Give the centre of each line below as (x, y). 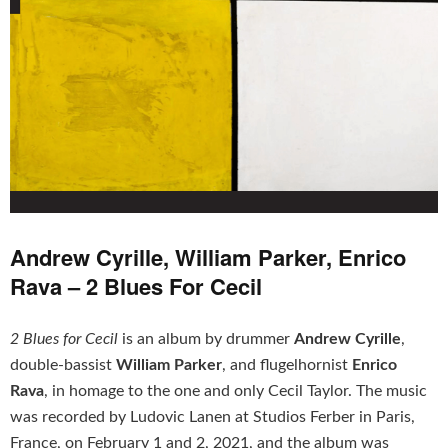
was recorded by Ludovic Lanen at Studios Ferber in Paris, (212, 417)
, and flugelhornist (287, 365)
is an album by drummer (206, 339)
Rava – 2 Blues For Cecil (136, 286)
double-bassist (63, 365)
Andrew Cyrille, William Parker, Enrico (208, 257)
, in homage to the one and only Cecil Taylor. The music (235, 391)
